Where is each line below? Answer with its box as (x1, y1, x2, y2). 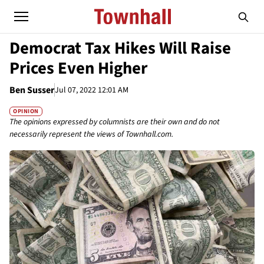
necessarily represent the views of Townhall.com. (9, 128, 173, 141)
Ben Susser (9, 84, 54, 97)
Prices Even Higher (9, 57, 147, 80)
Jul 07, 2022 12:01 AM (55, 84, 128, 96)
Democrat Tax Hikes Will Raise (9, 37, 231, 60)
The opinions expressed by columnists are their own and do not (9, 116, 220, 128)
